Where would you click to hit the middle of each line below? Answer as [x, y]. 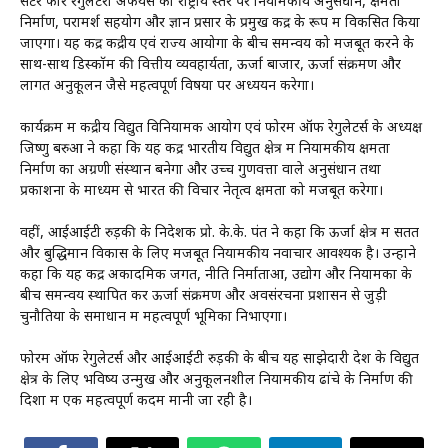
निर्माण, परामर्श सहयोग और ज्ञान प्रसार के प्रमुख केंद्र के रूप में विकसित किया [220, 23]
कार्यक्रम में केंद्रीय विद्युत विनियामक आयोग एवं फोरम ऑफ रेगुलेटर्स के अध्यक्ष [221, 128]
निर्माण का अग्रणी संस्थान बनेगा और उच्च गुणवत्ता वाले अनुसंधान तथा [200, 170]
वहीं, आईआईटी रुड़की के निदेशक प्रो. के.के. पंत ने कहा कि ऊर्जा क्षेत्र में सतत [219, 233]
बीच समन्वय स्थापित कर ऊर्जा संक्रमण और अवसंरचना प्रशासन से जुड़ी [203, 296]
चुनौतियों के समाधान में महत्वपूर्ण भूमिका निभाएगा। [153, 317]
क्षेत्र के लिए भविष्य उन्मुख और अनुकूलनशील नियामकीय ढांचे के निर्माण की [216, 380]
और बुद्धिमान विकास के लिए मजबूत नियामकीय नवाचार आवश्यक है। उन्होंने [218, 254]
